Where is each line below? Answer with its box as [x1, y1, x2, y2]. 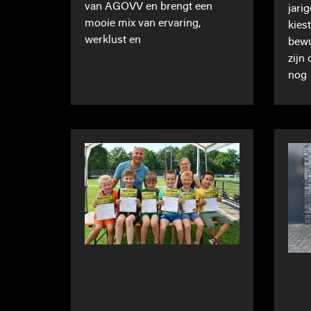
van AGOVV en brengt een [85, 1, 212, 13]
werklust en [85, 35, 141, 47]
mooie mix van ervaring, [85, 18, 201, 30]
